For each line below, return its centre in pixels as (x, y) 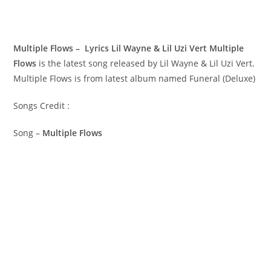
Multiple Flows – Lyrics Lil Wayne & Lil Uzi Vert (112, 48)
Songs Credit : (42, 105)
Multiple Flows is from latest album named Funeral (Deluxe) (135, 78)
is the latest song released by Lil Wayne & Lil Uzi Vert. (146, 63)
